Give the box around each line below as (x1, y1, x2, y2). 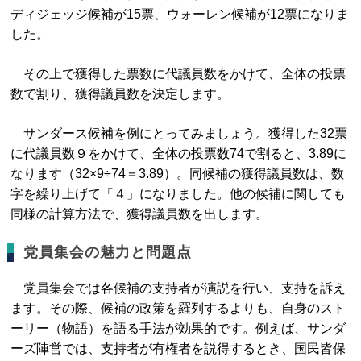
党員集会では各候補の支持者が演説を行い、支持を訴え (10, 281, 346, 295)
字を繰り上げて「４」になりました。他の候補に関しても (10, 187, 346, 201)
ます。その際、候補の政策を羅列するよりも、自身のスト (10, 301, 346, 315)
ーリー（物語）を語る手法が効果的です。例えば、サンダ (10, 322, 346, 335)
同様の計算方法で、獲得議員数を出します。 (10, 207, 269, 221)
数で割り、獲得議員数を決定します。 (10, 87, 230, 101)
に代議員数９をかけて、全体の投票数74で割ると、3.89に (10, 147, 347, 160)
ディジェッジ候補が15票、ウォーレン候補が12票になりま (10, 7, 350, 21)
